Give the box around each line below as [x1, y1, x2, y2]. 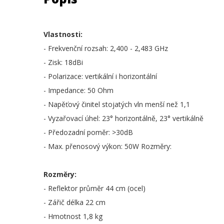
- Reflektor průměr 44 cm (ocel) [43, 183, 145, 193]
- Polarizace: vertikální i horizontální [43, 71, 157, 81]
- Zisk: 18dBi [43, 57, 83, 67]
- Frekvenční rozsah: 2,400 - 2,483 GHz [43, 43, 168, 53]
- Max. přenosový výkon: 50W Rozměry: [43, 141, 171, 151]
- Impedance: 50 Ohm [43, 85, 113, 95]
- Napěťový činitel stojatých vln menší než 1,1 [43, 99, 190, 109]
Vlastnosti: [43, 29, 82, 39]
